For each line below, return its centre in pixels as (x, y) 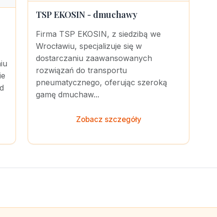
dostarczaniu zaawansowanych (94, 58)
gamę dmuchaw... (68, 94)
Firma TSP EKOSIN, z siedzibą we (98, 34)
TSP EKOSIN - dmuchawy (87, 15)
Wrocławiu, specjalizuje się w (89, 46)
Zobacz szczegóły (108, 119)
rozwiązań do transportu (81, 70)
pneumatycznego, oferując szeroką (101, 82)
